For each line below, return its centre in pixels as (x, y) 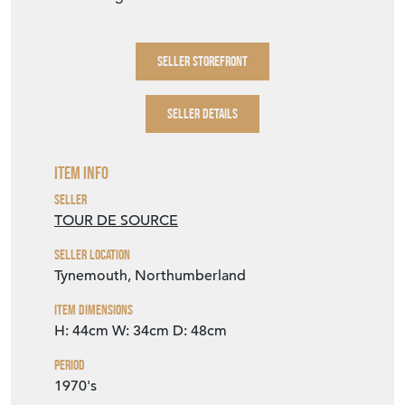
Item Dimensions (94, 310)
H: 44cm (81, 331)
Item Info (81, 173)
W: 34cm (141, 331)
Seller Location (92, 255)
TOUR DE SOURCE (116, 221)
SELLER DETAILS (202, 114)
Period (70, 365)
